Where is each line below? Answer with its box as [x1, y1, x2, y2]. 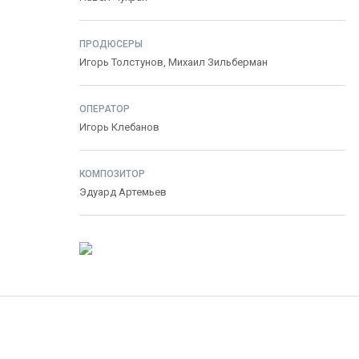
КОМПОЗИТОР [79, 168, 145, 179]
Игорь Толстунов [79, 56, 163, 68]
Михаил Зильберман [168, 56, 268, 68]
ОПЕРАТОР [79, 103, 130, 115]
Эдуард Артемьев [79, 186, 167, 198]
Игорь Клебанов [79, 121, 159, 133]
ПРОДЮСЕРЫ [79, 38, 143, 50]
